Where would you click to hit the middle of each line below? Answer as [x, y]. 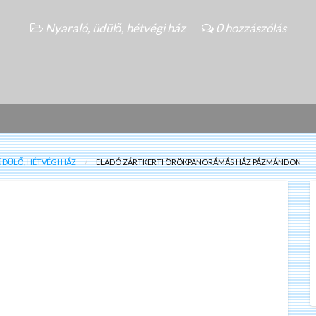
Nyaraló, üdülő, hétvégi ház [115, 28]
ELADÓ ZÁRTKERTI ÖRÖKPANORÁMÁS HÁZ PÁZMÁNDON [199, 162]
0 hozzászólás [250, 28]
